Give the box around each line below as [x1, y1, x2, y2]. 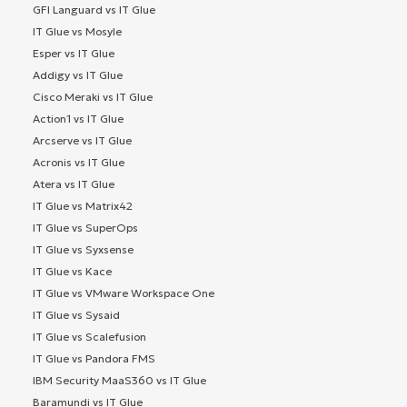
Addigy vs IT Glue [33, 67, 123, 82]
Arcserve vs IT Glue [33, 133, 132, 147]
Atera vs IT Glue [33, 176, 114, 191]
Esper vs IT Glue [33, 45, 114, 60]
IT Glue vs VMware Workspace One [33, 285, 214, 300]
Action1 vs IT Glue [33, 111, 124, 125]
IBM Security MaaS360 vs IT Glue [33, 372, 206, 387]
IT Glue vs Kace [33, 263, 112, 278]
